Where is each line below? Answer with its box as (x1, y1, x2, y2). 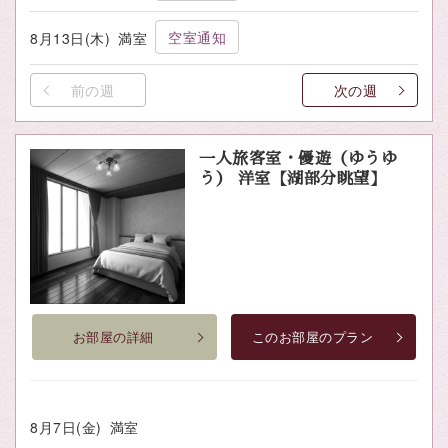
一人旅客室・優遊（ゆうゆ (199, 150, 398, 167)
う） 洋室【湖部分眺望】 (199, 170, 387, 187)
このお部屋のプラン (251, 326, 374, 346)
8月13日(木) (30, 27, 110, 48)
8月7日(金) (30, 416, 102, 437)
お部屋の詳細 (72, 326, 154, 346)
